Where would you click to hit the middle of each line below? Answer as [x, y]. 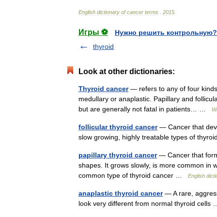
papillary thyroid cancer [118, 155]
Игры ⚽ [93, 32]
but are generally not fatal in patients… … [145, 109]
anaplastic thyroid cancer [121, 193]
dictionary [108, 12]
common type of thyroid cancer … [133, 175]
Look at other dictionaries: [127, 71]
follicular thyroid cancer [118, 127]
